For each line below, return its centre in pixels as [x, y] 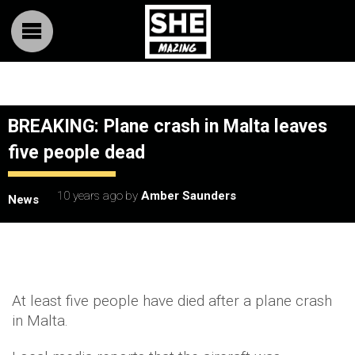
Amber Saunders [189, 196]
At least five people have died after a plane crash [172, 301]
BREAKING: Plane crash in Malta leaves [168, 126]
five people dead [76, 153]
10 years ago [90, 196]
